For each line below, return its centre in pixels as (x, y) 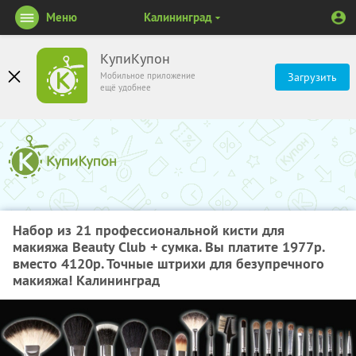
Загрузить (312, 77)
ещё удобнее (126, 87)
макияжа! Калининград (86, 280)
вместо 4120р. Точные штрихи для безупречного (168, 263)
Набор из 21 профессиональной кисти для (149, 230)
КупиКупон (135, 59)
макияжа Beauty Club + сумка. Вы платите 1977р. (168, 247)
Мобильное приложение (148, 75)
